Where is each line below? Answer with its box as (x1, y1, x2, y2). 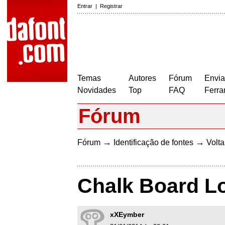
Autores (129, 74, 156, 82)
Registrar (100, 3, 123, 9)
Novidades (77, 86, 116, 94)
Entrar (77, 3, 92, 9)
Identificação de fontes (114, 138, 193, 147)
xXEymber (110, 210, 144, 219)
